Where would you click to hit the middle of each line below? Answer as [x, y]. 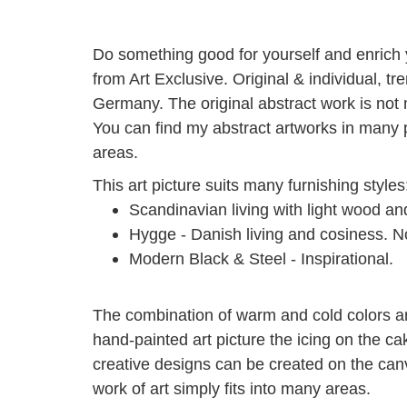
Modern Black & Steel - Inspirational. [261, 259]
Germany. [128, 104]
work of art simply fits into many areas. [232, 389]
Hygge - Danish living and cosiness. [258, 234]
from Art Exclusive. [160, 79]
